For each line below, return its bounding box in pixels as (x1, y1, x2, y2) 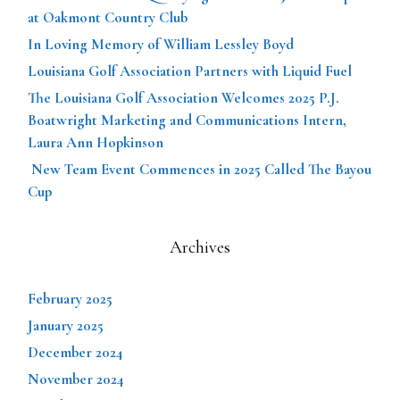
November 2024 (28, 369, 124, 388)
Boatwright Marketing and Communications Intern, (28, 110, 346, 129)
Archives (170, 236, 230, 258)
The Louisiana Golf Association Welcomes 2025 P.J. (28, 87, 339, 107)
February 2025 (28, 288, 112, 308)
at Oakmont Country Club (28, 7, 187, 27)
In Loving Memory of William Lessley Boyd (28, 34, 294, 54)
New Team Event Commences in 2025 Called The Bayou (28, 159, 371, 179)
